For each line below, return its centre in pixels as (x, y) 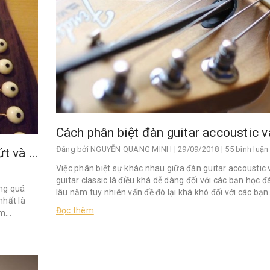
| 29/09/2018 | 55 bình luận (220, 149)
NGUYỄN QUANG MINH (131, 149)
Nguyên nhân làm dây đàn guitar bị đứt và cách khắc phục (33, 153)
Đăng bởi (73, 149)
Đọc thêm (75, 210)
